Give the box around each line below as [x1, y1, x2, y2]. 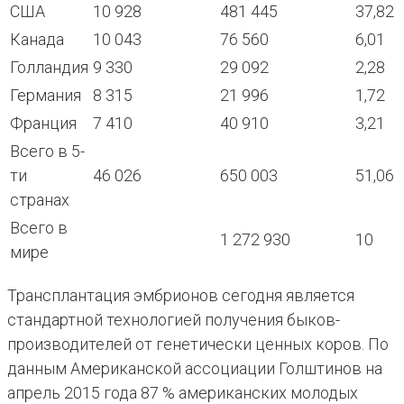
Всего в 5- [10, 142, 85, 161]
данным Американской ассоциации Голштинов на [7, 359, 382, 379]
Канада [10, 30, 64, 50]
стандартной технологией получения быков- [7, 310, 340, 330]
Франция [10, 114, 77, 133]
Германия [10, 86, 81, 106]
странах [10, 190, 69, 210]
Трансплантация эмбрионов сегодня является [7, 286, 354, 306]
